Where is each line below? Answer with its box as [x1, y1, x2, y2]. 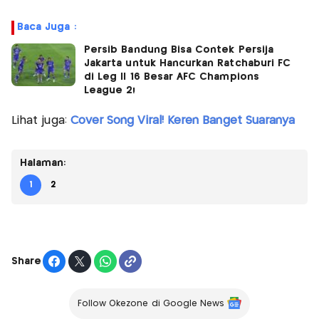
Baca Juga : [17, 22, 76, 33]
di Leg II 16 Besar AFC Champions [84, 72, 259, 83]
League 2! [84, 85, 136, 96]
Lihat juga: [11, 115, 70, 127]
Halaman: [20, 158, 66, 169]
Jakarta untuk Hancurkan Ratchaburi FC [84, 58, 291, 69]
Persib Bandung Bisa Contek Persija [84, 45, 273, 56]
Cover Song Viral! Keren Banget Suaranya [70, 115, 296, 127]
